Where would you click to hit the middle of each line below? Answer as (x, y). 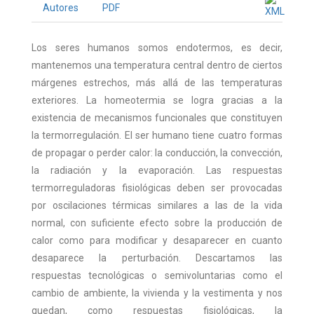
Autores (61, 8)
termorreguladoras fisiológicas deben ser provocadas (157, 188)
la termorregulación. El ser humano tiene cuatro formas (157, 135)
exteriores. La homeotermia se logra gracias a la (157, 100)
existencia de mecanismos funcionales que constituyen (157, 118)
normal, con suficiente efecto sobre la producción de (157, 223)
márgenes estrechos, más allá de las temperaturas (157, 83)
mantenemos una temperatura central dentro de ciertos (157, 65)
